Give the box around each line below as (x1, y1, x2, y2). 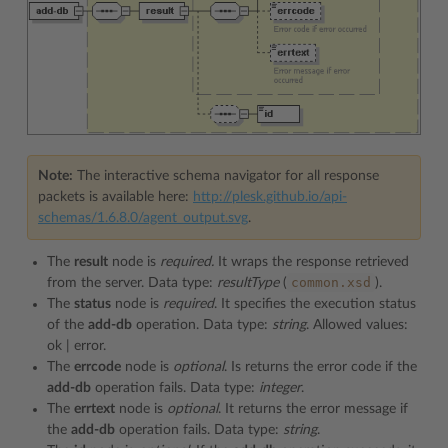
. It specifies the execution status (214, 297, 416, 312)
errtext (74, 402, 115, 417)
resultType (217, 276, 279, 291)
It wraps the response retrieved (214, 255, 409, 270)
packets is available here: (38, 190, 193, 205)
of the (47, 318, 88, 333)
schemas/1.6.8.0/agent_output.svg (38, 211, 248, 226)
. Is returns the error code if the (224, 360, 417, 375)
